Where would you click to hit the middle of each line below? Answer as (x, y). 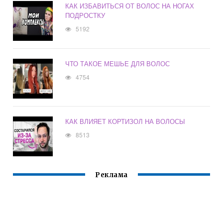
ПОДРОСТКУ (85, 15)
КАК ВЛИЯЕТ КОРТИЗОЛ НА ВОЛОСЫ (125, 121)
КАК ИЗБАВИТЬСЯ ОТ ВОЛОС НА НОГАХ (130, 6)
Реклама (111, 175)
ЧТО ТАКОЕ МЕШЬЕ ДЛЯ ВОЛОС (118, 64)
